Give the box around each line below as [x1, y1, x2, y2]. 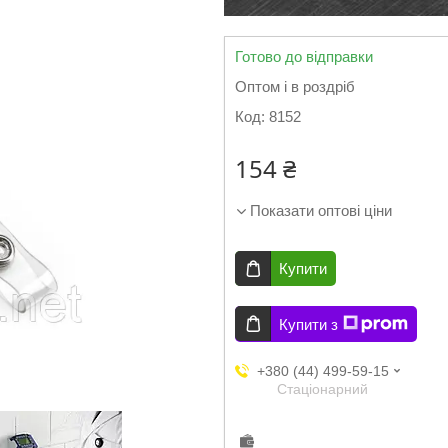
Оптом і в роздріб [235, 78, 355, 95]
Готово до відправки [235, 48, 373, 65]
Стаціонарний [277, 381, 368, 397]
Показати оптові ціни [250, 202, 392, 219]
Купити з [279, 315, 338, 333]
